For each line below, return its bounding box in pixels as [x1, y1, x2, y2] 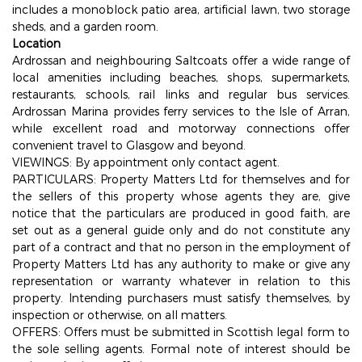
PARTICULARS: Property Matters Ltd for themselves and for [12, 172, 350, 186]
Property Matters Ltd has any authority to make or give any [12, 257, 350, 271]
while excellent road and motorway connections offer [12, 121, 350, 135]
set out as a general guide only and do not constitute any [12, 223, 350, 237]
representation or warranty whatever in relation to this [12, 274, 350, 288]
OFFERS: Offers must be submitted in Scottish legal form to [12, 325, 350, 339]
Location [12, 36, 61, 50]
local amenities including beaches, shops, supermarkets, [12, 70, 350, 84]
